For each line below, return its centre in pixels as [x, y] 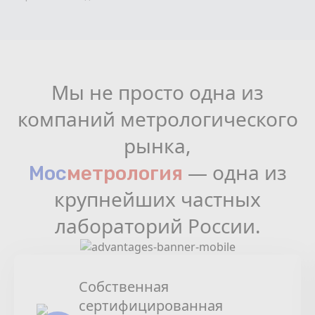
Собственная [124, 287]
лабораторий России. [157, 226]
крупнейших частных [157, 199]
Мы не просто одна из [157, 92]
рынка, [157, 146]
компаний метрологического [157, 119]
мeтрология [124, 173]
